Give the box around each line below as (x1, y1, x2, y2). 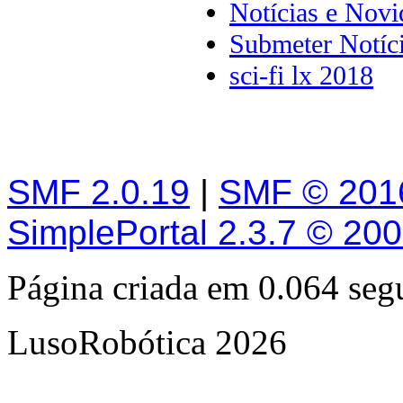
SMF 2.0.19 (7, 173, 190, 211)
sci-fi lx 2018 (229, 60, 373, 92)
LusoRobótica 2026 (7, 323, 287, 362)
